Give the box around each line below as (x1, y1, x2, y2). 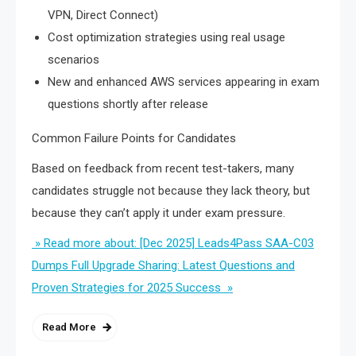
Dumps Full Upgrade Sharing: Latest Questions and (32, 258, 295, 273)
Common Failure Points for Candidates (32, 131, 236, 146)
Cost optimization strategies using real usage (48, 30, 285, 45)
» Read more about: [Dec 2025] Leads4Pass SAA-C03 (32, 236, 314, 251)
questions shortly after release (48, 97, 208, 112)
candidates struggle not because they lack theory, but (32, 184, 310, 199)
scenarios (48, 52, 99, 68)
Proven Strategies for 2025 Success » (32, 281, 233, 296)
